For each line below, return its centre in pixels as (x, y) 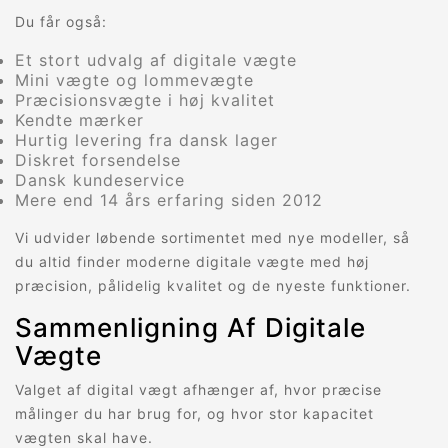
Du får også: (61, 22)
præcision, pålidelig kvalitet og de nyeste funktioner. (213, 286)
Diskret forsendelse (98, 160)
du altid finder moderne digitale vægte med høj (192, 262)
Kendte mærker (79, 120)
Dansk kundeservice (100, 180)
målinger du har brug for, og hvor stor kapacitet (194, 414)
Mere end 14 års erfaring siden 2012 (169, 200)
